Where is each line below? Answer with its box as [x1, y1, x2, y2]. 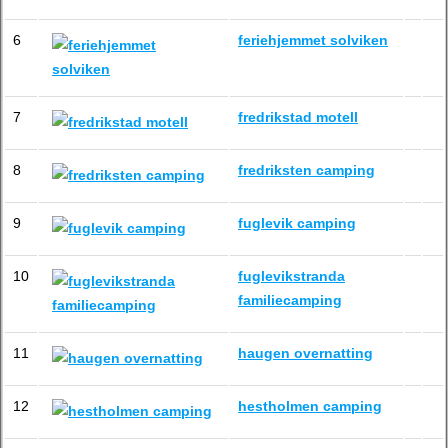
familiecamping [238, 292, 342, 308]
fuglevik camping [238, 215, 356, 231]
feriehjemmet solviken [238, 32, 388, 48]
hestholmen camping [238, 398, 382, 414]
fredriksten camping [238, 162, 375, 178]
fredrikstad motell [238, 109, 358, 125]
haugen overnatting [238, 345, 373, 361]
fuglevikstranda [238, 268, 345, 284]
